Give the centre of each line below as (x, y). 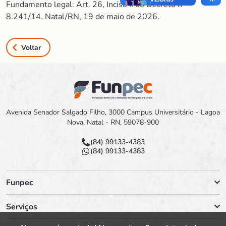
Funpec (20, 182)
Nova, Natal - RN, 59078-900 (113, 123)
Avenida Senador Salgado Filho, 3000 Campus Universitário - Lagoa (113, 112)
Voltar (31, 47)
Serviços (22, 207)
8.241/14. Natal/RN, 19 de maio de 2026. (83, 17)
